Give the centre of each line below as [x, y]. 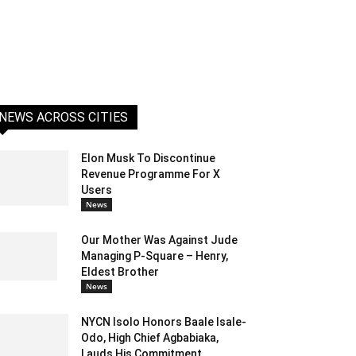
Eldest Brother [120, 272]
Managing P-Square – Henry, [155, 256]
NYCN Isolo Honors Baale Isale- [164, 322]
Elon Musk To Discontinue [148, 159]
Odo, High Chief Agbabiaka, [150, 338]
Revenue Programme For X [151, 174]
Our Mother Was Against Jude [159, 240]
